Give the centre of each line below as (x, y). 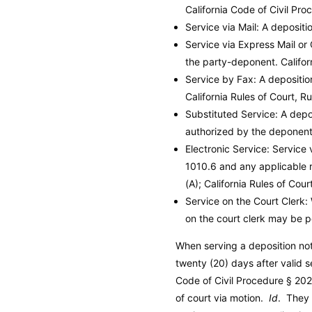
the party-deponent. (233, 61)
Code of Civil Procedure (229, 280)
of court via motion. (222, 297)
